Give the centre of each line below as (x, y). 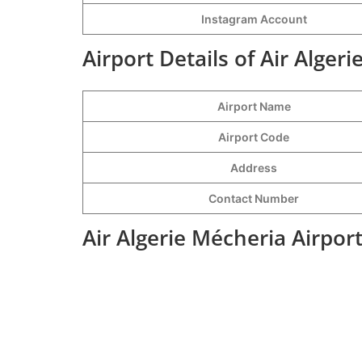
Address (254, 167)
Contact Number (254, 198)
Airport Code (254, 137)
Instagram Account (254, 19)
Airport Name (254, 106)
